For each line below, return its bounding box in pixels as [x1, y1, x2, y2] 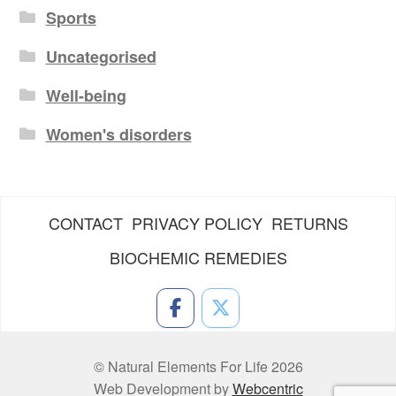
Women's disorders [45, 123, 192, 147]
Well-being [45, 84, 126, 108]
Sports [45, 6, 96, 30]
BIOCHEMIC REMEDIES [109, 246, 287, 270]
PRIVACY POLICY [131, 211, 263, 235]
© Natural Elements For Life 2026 [93, 356, 303, 377]
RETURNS [270, 211, 348, 235]
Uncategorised [45, 45, 156, 69]
